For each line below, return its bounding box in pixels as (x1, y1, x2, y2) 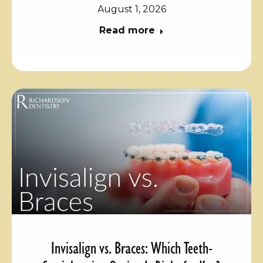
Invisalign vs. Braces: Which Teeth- (50, 236, 213, 259)
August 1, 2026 (97, 4, 166, 15)
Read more (99, 25, 155, 36)
